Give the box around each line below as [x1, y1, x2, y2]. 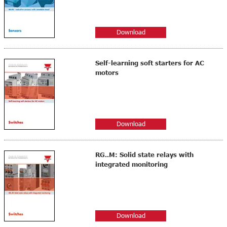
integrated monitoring [95, 159, 168, 170]
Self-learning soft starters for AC [95, 58, 204, 68]
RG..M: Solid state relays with [95, 149, 194, 160]
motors [95, 67, 119, 78]
